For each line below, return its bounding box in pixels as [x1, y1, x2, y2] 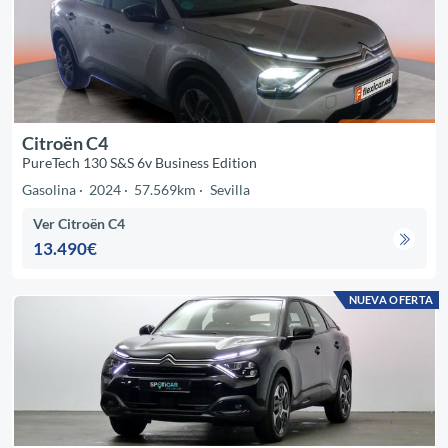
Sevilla [209, 180, 250, 198]
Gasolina [21, 180, 76, 198]
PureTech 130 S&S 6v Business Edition [21, 153, 257, 171]
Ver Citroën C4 [33, 215, 126, 233]
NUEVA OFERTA [348, 293, 434, 307]
